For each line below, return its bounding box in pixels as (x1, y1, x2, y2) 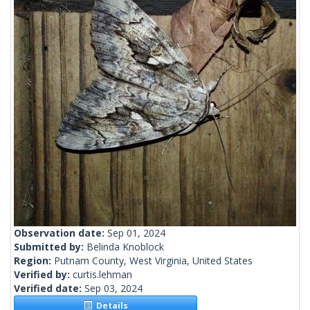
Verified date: (14, 282, 84, 295)
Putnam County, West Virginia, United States (54, 254, 253, 268)
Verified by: (14, 268, 73, 282)
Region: (14, 254, 54, 268)
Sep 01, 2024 (107, 226, 165, 240)
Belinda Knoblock (86, 240, 164, 254)
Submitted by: (14, 240, 86, 254)
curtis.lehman (73, 268, 132, 282)
